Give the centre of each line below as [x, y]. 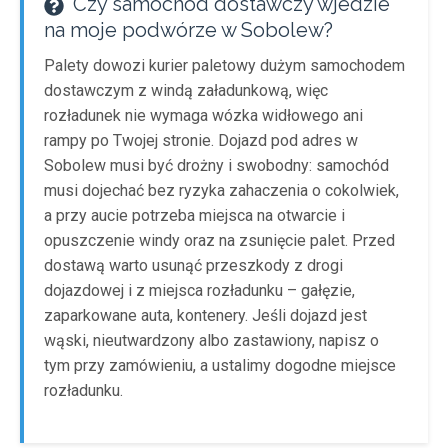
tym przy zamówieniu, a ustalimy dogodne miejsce [220, 365]
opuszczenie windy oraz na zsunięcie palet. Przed [219, 240]
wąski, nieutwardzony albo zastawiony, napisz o [211, 340]
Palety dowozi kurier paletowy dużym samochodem [224, 65]
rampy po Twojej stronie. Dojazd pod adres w [201, 140]
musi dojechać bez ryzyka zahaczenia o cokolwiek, [221, 190]
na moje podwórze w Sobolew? [188, 30]
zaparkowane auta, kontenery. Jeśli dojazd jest [205, 315]
